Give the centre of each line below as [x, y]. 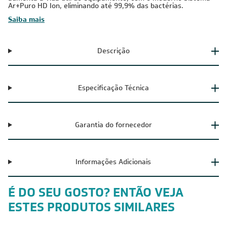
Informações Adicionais [113, 162]
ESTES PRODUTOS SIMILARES [91, 207]
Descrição [113, 51]
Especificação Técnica [113, 88]
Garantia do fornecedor [113, 125]
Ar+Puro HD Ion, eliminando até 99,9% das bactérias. [96, 6]
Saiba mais [26, 19]
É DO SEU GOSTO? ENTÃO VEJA [96, 192]
